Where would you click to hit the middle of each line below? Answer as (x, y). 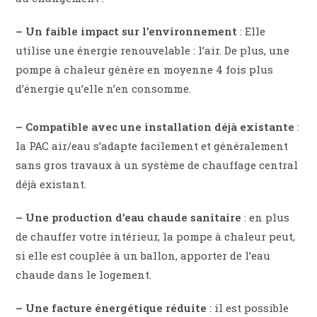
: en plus (266, 218)
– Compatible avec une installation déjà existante (155, 127)
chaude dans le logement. (84, 275)
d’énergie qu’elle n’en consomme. (104, 89)
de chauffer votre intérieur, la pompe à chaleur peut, (156, 237)
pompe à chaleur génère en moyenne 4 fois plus (145, 70)
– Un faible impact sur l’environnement (127, 31)
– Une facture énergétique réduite (111, 308)
